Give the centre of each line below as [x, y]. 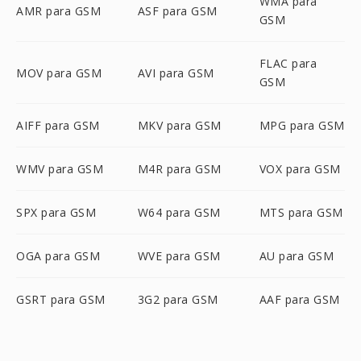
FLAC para [288, 63]
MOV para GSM [59, 73]
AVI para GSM [176, 73]
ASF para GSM [177, 10]
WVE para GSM [179, 256]
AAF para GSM [299, 299]
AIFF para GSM [58, 125]
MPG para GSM [302, 125]
